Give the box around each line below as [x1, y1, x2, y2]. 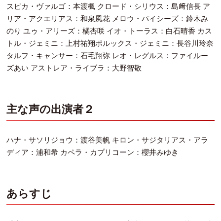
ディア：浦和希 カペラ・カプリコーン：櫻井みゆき [6, 148, 179, 157]
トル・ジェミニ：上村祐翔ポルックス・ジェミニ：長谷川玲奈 [6, 39, 214, 48]
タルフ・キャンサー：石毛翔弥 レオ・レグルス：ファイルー [6, 52, 209, 60]
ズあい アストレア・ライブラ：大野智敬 [6, 64, 142, 73]
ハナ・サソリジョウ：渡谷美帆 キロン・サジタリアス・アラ [6, 136, 209, 145]
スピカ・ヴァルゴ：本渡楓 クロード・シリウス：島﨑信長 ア [6, 2, 211, 11]
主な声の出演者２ [6, 103, 95, 115]
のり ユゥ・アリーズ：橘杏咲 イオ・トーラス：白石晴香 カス [6, 27, 213, 36]
